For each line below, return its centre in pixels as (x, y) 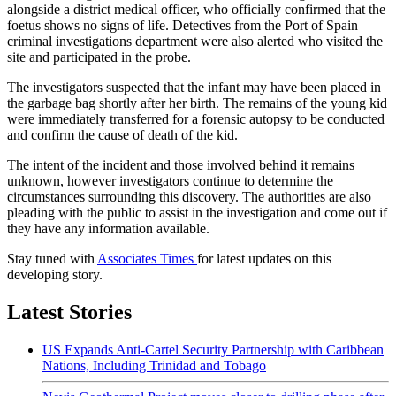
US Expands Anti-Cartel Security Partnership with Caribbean (213, 350)
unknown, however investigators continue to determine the (170, 181)
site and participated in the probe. (103, 57)
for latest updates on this (264, 259)
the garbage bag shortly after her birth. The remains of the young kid (197, 103)
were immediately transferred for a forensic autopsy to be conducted (196, 119)
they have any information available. (112, 229)
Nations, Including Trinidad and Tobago (154, 366)
